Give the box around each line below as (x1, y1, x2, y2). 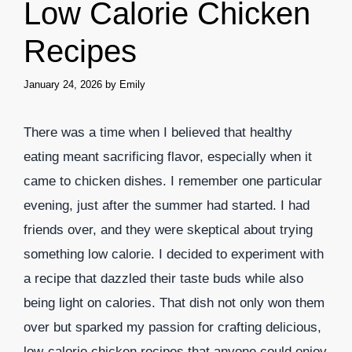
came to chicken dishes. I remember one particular (24, 173, 322, 189)
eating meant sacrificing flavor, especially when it (24, 148, 312, 164)
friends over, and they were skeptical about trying (24, 222, 313, 237)
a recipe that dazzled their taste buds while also (24, 270, 303, 286)
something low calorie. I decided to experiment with (24, 246, 324, 262)
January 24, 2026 (24, 78, 102, 90)
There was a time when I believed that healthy (24, 124, 292, 140)
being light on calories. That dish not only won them (24, 295, 324, 310)
